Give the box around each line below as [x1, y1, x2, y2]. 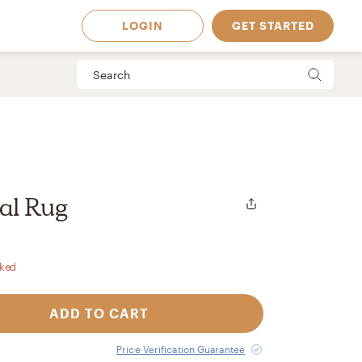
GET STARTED [231, 19, 314, 32]
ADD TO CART [48, 305, 149, 321]
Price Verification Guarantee [116, 343, 245, 355]
